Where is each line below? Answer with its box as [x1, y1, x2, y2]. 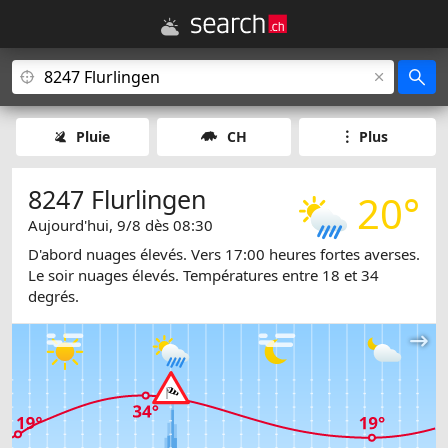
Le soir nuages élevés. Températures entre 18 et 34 [28, 265, 379, 286]
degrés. [28, 286, 79, 307]
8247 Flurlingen [28, 182, 206, 216]
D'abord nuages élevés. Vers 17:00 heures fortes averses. [28, 244, 420, 265]
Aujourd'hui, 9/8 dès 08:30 [28, 215, 213, 235]
